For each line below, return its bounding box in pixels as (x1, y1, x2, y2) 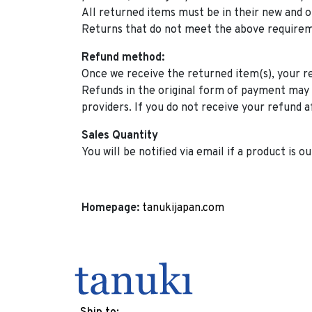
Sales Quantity (81, 128, 158, 143)
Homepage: (81, 201, 139, 215)
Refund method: (81, 50, 164, 65)
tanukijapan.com (142, 201, 224, 215)
